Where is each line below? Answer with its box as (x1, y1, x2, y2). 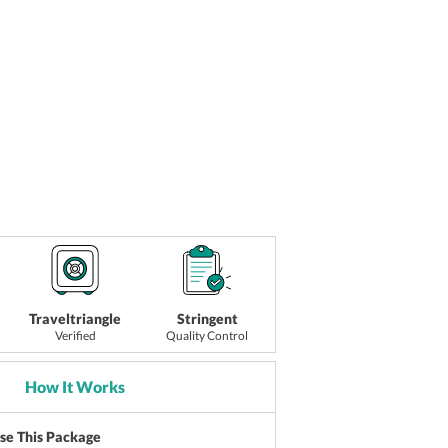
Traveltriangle (29, 310, 122, 327)
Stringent (176, 310, 238, 327)
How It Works (25, 377, 126, 396)
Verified (54, 328, 96, 343)
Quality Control (166, 328, 249, 343)
